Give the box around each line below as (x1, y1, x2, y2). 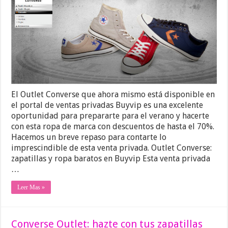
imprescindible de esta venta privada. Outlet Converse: (11, 143, 212, 153)
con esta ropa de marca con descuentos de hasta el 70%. (11, 122, 215, 132)
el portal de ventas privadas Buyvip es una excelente (11, 100, 204, 110)
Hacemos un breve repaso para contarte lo (11, 132, 167, 142)
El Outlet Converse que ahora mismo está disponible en (11, 90, 215, 100)
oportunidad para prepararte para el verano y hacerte (11, 111, 210, 121)
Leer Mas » (17, 184, 45, 191)
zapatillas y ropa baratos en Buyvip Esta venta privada (11, 154, 211, 164)
